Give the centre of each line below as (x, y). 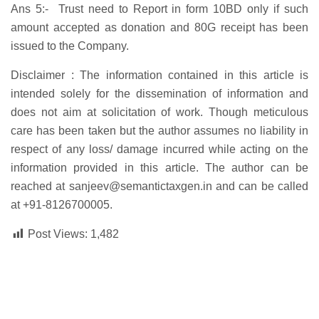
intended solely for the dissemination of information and (159, 94)
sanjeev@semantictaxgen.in (140, 187)
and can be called (260, 187)
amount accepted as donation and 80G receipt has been (159, 28)
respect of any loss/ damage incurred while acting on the (159, 150)
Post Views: (58, 234)
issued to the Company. (70, 46)
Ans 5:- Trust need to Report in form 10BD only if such (159, 9)
